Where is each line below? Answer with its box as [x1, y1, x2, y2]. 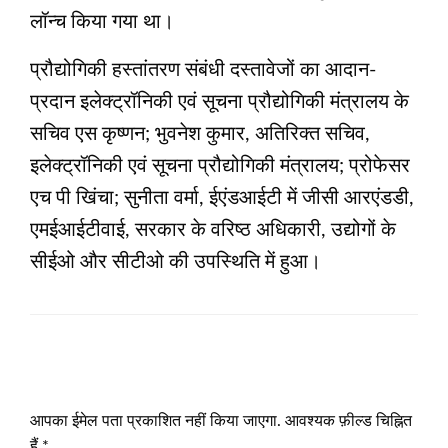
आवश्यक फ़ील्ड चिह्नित [285, 413, 412, 430]
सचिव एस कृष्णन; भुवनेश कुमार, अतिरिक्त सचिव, [30, 124, 370, 145]
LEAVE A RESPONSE [30, 378, 195, 397]
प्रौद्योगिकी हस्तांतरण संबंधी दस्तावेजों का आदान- [30, 60, 376, 81]
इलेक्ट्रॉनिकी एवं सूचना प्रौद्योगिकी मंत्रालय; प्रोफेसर [30, 156, 410, 177]
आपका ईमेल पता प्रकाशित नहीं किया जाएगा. [30, 413, 281, 430]
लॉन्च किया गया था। [30, 12, 174, 33]
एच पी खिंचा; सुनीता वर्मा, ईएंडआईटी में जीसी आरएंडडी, [30, 188, 414, 209]
